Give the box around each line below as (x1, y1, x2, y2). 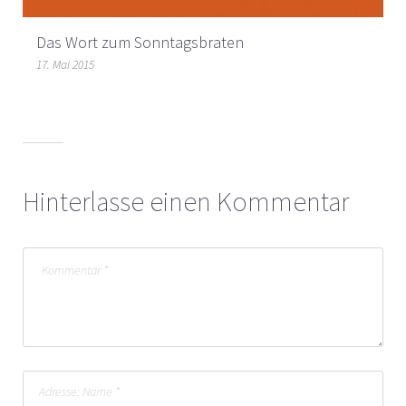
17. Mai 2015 (36, 56, 94, 72)
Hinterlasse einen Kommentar (23, 183, 349, 218)
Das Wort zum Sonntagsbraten (36, 31, 244, 53)
